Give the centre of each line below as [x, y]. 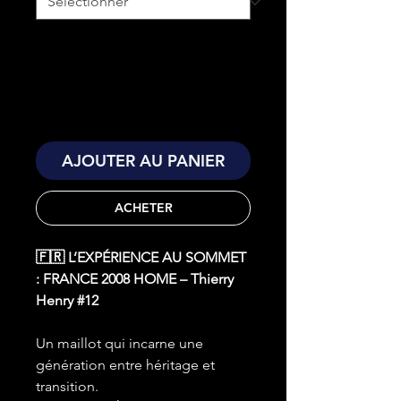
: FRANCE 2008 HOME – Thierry [135, 279]
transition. [67, 387]
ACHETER [143, 208]
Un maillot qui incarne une [119, 344]
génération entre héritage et [125, 365]
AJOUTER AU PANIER [143, 161]
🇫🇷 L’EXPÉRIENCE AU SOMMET [141, 258]
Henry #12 [67, 301]
